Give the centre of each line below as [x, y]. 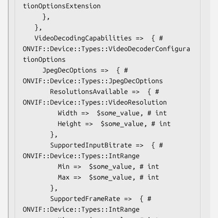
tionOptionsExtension [62, 6]
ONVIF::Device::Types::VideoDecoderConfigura [107, 48]
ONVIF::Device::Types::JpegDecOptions [93, 81]
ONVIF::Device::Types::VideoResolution [95, 102]
